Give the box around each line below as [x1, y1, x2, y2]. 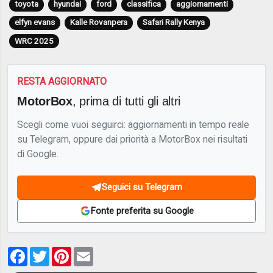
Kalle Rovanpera [69, 17, 127, 27]
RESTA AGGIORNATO [17, 75, 107, 87]
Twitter [49, 245, 84, 258]
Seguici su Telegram [102, 182, 182, 193]
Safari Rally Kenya [142, 17, 205, 27]
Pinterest [71, 245, 116, 258]
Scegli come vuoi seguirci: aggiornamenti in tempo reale [17, 119, 250, 131]
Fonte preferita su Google [90, 205, 194, 217]
